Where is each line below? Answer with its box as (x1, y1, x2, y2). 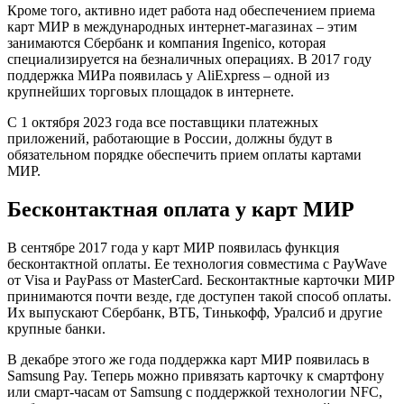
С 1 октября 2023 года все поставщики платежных (7, 115, 318, 131)
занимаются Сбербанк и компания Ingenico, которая (7, 35, 326, 51)
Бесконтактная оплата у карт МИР (7, 197, 354, 222)
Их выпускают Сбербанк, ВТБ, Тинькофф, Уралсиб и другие (7, 305, 382, 320)
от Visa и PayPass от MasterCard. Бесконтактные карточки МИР (7, 272, 395, 288)
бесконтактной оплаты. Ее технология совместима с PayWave (7, 256, 387, 271)
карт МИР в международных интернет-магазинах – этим (7, 19, 357, 35)
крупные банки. (7, 321, 106, 336)
